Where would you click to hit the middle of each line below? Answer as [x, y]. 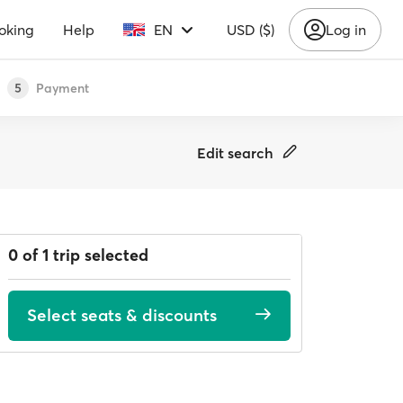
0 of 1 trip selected [78, 255]
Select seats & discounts [122, 315]
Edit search [235, 153]
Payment [63, 88]
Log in [346, 29]
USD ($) [251, 29]
